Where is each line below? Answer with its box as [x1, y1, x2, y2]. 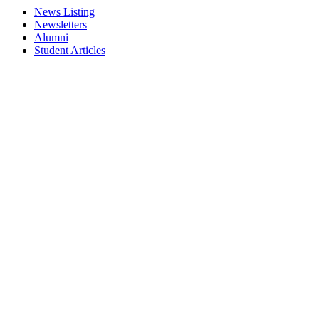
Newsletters [34, 19, 87, 31]
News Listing [34, 6, 95, 19]
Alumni [34, 31, 68, 44]
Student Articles [34, 44, 105, 57]
